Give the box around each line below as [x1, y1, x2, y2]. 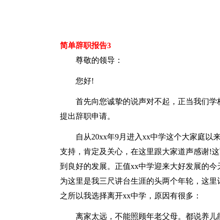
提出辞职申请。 [60, 112, 115, 120]
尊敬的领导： [76, 56, 123, 64]
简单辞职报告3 [60, 41, 111, 50]
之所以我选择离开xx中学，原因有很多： [60, 192, 201, 200]
